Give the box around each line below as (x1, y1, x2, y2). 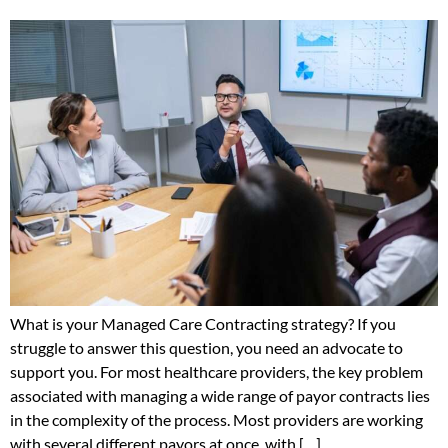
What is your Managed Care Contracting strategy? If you (10, 313, 396, 333)
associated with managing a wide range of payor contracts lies (10, 385, 430, 405)
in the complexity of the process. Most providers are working (10, 409, 423, 429)
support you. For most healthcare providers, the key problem (10, 361, 423, 381)
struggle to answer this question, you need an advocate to (10, 337, 403, 357)
